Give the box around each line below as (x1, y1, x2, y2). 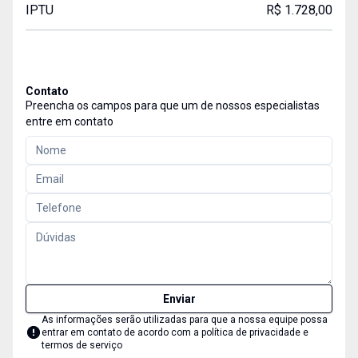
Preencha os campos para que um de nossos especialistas (26, 99, 320, 112)
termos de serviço (42, 340, 122, 351)
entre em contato (26, 115, 113, 128)
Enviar (162, 292, 196, 305)
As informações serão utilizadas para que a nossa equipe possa (42, 314, 328, 325)
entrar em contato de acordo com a (42, 327, 201, 338)
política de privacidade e (201, 327, 308, 338)
